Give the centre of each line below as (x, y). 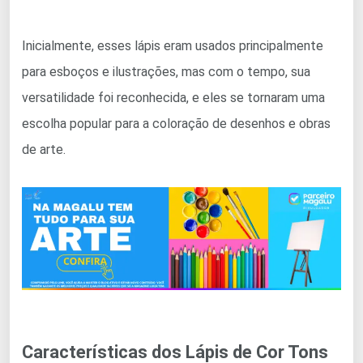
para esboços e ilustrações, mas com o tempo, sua (166, 71)
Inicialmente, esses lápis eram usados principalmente (173, 45)
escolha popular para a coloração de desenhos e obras (176, 123)
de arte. (44, 149)
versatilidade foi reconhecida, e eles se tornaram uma (173, 97)
